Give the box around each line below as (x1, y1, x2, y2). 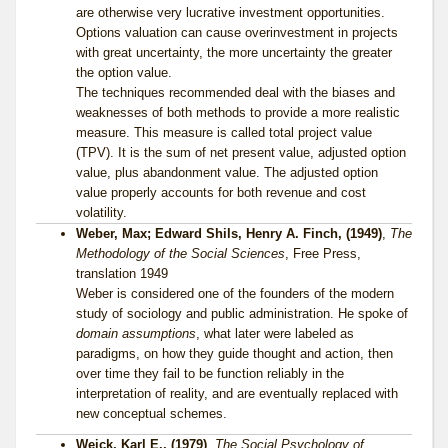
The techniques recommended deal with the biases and (76, 85, 395, 101)
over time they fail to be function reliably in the (76, 366, 344, 382)
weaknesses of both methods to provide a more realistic (76, 105, 400, 121)
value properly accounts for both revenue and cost (76, 185, 366, 201)
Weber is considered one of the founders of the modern (76, 286, 394, 302)
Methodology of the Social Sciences (76, 246, 285, 262)
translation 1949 (76, 266, 168, 282)
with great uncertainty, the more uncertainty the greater (76, 45, 392, 61)
